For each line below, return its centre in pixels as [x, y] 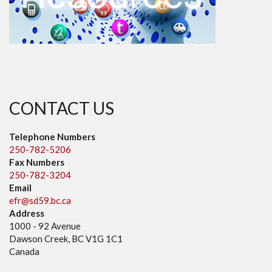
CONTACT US [62, 108]
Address [27, 213]
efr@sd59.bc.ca [40, 200]
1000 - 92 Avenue [45, 226]
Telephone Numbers [52, 136]
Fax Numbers [37, 162]
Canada [24, 251]
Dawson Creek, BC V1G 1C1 [66, 238]
